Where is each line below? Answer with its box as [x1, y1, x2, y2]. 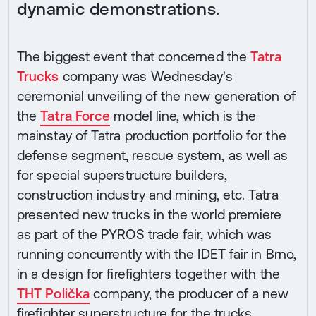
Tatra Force [40, 107, 111, 123]
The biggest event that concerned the [17, 48, 251, 64]
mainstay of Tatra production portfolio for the [17, 127, 286, 143]
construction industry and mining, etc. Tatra [17, 186, 279, 202]
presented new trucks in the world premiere [17, 206, 282, 222]
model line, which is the [110, 107, 257, 123]
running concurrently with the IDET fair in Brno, [17, 245, 296, 262]
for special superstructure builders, [17, 166, 227, 183]
